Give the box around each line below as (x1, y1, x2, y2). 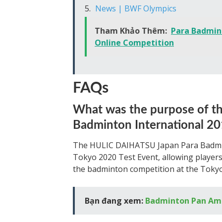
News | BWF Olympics (95, 3, 176, 14)
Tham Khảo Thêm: (95, 25, 167, 36)
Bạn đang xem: (85, 195, 145, 206)
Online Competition (95, 37, 174, 48)
